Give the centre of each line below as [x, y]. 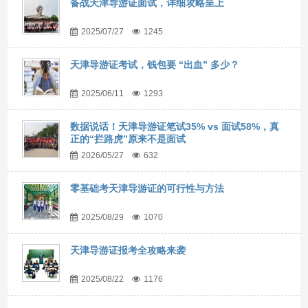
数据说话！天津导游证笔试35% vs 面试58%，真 [175, 126]
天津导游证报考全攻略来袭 [128, 250]
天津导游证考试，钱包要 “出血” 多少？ [155, 65]
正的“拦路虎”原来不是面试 [128, 139]
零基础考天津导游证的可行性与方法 [147, 188]
